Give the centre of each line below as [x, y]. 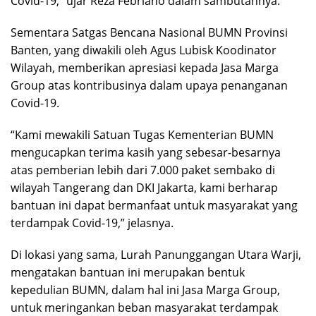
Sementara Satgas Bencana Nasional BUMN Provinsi [149, 33]
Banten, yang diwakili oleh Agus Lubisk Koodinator [144, 50]
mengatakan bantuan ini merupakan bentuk [128, 273]
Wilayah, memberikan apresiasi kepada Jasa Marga [145, 68]
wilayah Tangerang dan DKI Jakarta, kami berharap [144, 188]
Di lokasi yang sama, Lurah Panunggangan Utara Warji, [156, 255]
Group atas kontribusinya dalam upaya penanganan [149, 86]
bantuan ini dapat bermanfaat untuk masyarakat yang [154, 206]
